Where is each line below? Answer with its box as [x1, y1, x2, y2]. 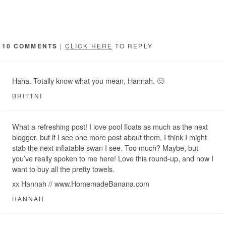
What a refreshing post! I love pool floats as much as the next [12, 121, 208, 132]
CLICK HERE [65, 41, 112, 50]
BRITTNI [12, 91, 43, 100]
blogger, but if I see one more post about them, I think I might [12, 132, 207, 143]
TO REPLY [112, 41, 153, 50]
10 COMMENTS [2, 41, 60, 51]
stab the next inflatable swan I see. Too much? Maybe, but [12, 142, 198, 153]
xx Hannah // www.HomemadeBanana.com [12, 178, 149, 189]
